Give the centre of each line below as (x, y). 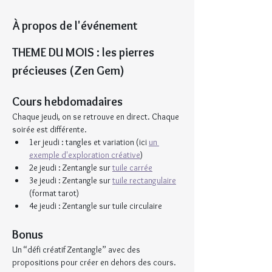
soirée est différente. (49, 130)
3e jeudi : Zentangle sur (71, 181)
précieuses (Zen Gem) (68, 71)
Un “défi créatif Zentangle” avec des (77, 250)
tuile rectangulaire (144, 181)
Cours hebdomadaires (67, 102)
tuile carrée (132, 168)
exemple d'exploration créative (85, 155)
